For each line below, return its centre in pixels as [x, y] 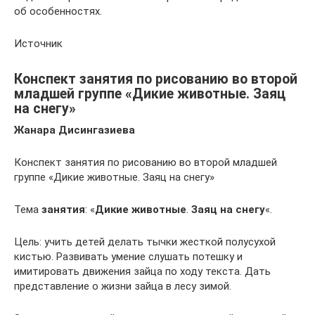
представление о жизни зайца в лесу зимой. [123, 286]
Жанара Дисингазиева [75, 130]
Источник [38, 43]
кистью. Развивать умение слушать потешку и [128, 256]
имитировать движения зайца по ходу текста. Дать [142, 271]
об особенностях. [58, 11]
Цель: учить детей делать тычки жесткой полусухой [145, 242]
